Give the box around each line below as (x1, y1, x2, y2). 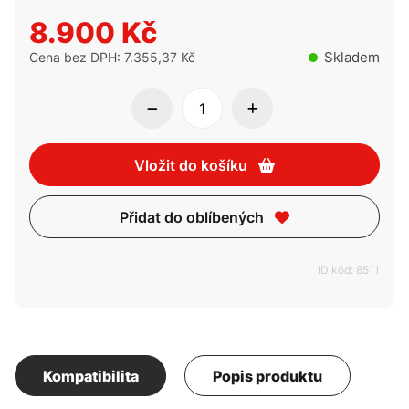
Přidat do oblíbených (120, 208, 264, 227)
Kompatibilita (42, 367, 139, 386)
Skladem (324, 48, 380, 67)
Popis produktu (213, 367, 323, 386)
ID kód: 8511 (318, 263, 380, 278)
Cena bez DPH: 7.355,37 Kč (29, 49, 195, 66)
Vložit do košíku (134, 156, 247, 175)
